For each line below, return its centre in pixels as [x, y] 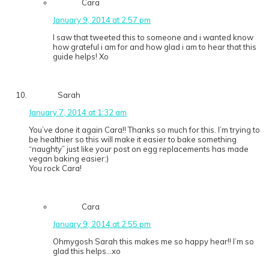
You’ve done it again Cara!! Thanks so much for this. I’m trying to [144, 130]
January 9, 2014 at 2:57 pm [102, 20]
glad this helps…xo [87, 251]
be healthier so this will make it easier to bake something [133, 140]
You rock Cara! [55, 168]
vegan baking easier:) [69, 159]
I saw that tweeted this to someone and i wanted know [153, 38]
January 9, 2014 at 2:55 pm [102, 224]
